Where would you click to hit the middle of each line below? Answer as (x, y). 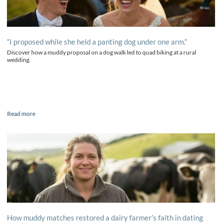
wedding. (19, 60)
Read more (21, 113)
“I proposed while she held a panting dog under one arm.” (97, 42)
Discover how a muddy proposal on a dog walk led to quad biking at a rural (102, 52)
